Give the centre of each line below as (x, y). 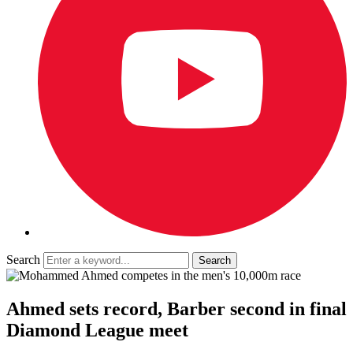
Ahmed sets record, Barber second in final (176, 308)
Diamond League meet (97, 330)
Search (23, 260)
